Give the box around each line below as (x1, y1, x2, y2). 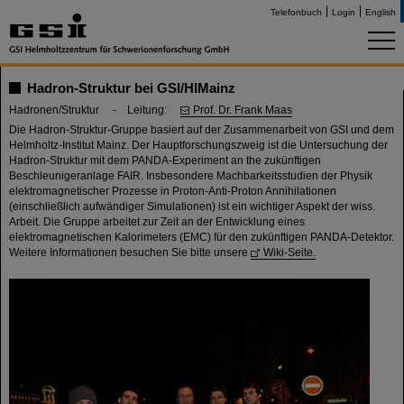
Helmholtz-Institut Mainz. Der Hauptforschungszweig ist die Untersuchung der (9, 139, 388, 151)
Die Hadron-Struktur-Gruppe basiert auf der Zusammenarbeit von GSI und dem (9, 124, 394, 136)
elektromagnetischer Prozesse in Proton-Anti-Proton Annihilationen (9, 185, 336, 197)
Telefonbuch (271, 7, 322, 17)
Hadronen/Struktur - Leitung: (9, 104, 180, 116)
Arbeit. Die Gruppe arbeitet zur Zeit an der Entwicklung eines (9, 216, 305, 228)
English (365, 7, 396, 17)
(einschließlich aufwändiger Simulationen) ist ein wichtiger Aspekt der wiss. (9, 200, 375, 213)
